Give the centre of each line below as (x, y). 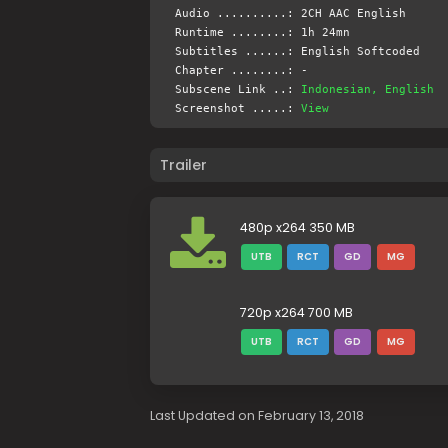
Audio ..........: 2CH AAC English (290, 13)
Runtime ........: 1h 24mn (262, 32)
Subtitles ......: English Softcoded (297, 51)
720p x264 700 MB (296, 312)
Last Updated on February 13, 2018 (256, 415)
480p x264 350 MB (297, 227)
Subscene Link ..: (237, 89)
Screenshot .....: (237, 108)
